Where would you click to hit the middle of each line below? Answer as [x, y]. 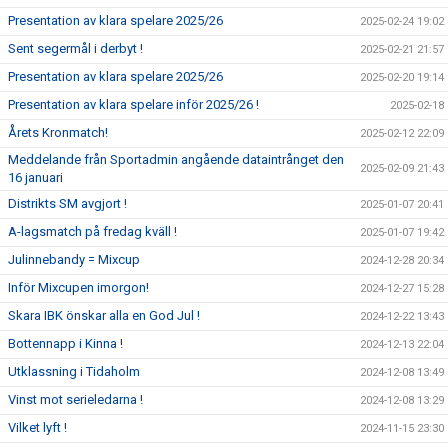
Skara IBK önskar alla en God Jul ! [104, 315]
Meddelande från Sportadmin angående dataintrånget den [176, 159]
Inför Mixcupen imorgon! [78, 287]
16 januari [35, 177]
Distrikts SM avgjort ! [67, 203]
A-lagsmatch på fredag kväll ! [92, 231]
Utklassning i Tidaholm [74, 371]
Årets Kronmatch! [58, 132]
